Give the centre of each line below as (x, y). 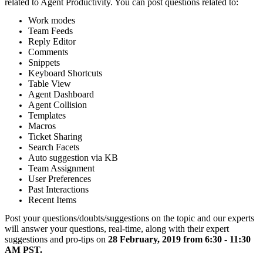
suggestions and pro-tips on (56, 240)
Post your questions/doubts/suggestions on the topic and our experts (129, 218)
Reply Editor (52, 42)
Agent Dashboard (61, 95)
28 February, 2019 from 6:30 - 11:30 (179, 240)
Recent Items (52, 200)
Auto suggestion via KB (73, 158)
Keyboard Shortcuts (65, 73)
